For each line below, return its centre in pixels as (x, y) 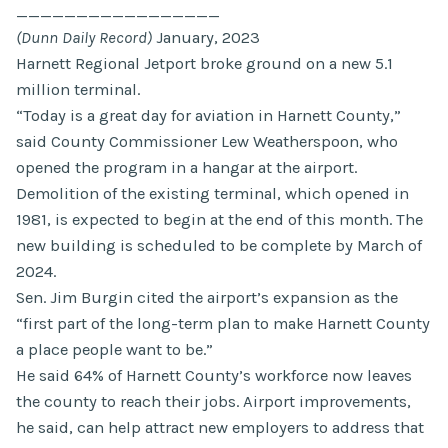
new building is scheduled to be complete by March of (219, 245)
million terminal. (78, 89)
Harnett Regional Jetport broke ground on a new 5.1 (204, 63)
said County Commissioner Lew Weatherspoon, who (207, 141)
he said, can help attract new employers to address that (220, 427)
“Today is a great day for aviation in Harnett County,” (208, 115)
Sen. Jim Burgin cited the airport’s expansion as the (207, 297)
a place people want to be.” (114, 349)
